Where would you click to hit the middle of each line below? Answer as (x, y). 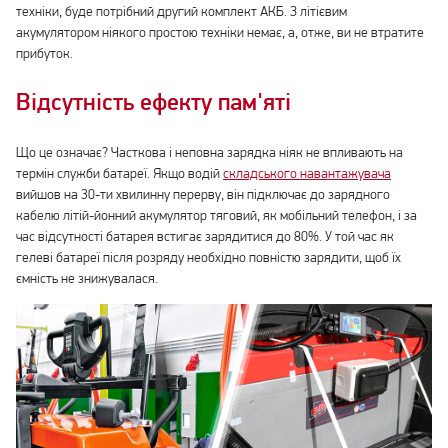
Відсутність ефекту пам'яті (153, 104)
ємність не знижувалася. (87, 280)
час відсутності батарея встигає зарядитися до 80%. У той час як (205, 238)
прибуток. (44, 55)
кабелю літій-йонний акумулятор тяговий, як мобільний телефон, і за (216, 217)
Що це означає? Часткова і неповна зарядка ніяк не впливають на (209, 154)
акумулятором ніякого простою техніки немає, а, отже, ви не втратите (220, 34)
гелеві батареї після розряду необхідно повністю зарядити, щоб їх (208, 259)
